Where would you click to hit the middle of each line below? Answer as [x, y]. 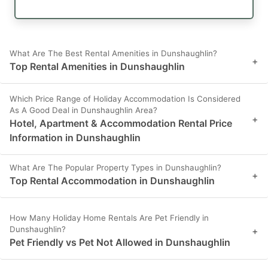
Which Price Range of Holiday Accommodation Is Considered [125, 99]
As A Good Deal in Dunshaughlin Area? [83, 110]
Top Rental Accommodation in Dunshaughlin [112, 181]
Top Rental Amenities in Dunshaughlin [97, 67]
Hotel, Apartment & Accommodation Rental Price [121, 124]
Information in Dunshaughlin [75, 138]
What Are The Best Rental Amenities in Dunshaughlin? [113, 54]
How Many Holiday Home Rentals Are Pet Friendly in [109, 218]
